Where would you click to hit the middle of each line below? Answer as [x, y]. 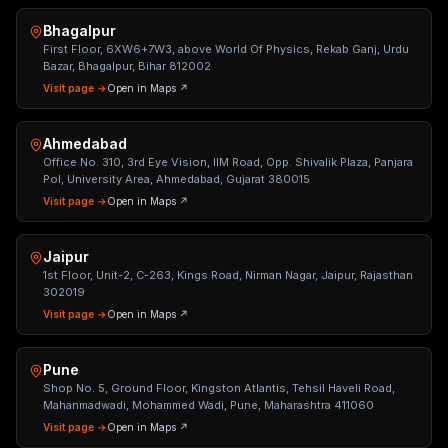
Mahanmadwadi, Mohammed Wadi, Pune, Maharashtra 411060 [208, 405]
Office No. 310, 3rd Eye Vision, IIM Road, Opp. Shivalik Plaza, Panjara [228, 162]
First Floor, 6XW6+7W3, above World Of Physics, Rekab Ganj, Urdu [226, 49]
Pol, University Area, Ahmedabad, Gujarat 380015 [176, 179]
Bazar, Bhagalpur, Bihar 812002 [127, 66]
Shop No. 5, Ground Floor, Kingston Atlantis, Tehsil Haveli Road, [219, 388]
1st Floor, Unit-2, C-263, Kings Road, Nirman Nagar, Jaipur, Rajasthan [228, 275]
